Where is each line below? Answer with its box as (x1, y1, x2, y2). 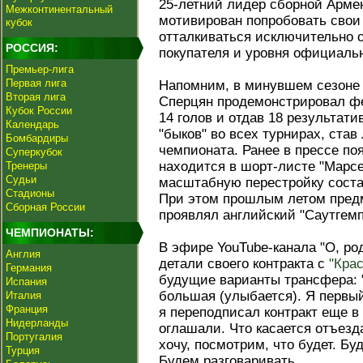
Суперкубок (6, 146, 62, 158)
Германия (6, 262, 52, 274)
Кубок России (6, 105, 72, 117)
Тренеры (6, 160, 47, 172)
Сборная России (6, 201, 85, 213)
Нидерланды (6, 317, 68, 329)
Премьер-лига (6, 63, 74, 75)
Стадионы (6, 187, 54, 199)
